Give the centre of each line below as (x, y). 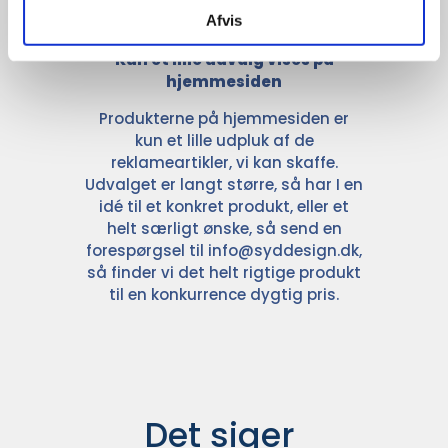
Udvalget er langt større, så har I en (224, 185)
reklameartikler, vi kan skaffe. (224, 163)
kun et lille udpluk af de (224, 141)
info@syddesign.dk (283, 251)
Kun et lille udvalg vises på (224, 60)
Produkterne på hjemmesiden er (224, 119)
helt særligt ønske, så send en (224, 229)
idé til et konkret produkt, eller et (224, 207)
